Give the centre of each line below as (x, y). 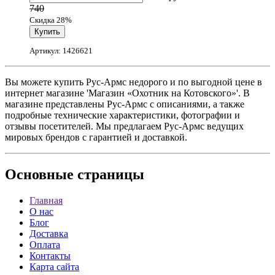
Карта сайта (54, 266)
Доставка (49, 233)
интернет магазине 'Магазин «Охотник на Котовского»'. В (127, 93)
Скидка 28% (51, 20)
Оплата (45, 244)
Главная (46, 200)
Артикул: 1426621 (61, 51)
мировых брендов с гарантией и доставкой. (96, 137)
